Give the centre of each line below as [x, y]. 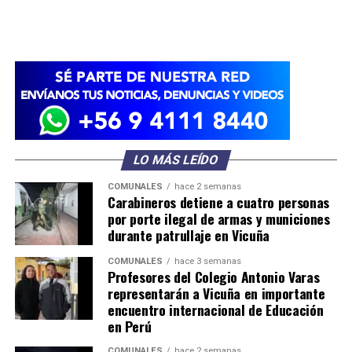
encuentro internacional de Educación [215, 309]
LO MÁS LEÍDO [176, 159]
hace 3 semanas [207, 261]
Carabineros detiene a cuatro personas [218, 202]
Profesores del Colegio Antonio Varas [213, 276]
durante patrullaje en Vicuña [189, 235]
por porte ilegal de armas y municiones [218, 218]
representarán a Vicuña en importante [216, 293]
